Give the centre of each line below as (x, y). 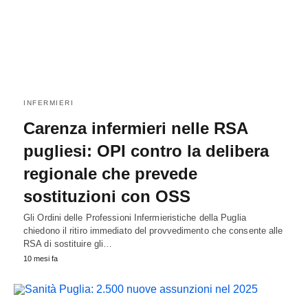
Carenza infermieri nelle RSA (135, 129)
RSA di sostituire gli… (68, 244)
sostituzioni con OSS (107, 197)
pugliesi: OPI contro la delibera (146, 151)
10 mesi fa (41, 259)
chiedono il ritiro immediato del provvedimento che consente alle (153, 231)
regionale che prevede (110, 174)
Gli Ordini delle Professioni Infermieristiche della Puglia (135, 218)
